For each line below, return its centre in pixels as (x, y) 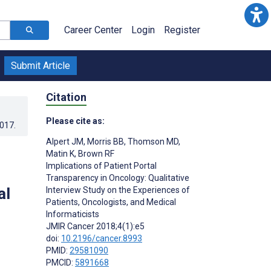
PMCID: (60, 262)
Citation (66, 97)
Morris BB (105, 141)
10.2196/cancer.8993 (102, 238)
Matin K (60, 153)
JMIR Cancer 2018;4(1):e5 (95, 226)
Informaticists (73, 214)
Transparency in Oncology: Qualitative (118, 178)
